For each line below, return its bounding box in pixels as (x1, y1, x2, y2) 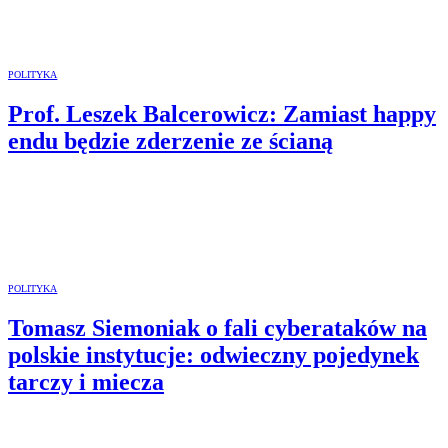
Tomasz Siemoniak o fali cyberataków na (8, 314, 427, 341)
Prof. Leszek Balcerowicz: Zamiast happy (8, 100, 436, 127)
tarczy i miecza (8, 368, 164, 395)
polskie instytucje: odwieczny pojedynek (8, 341, 419, 368)
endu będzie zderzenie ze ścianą (8, 127, 333, 154)
